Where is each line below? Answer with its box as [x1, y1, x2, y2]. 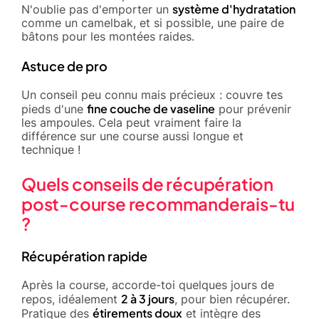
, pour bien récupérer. [174, 291, 290, 306]
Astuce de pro [21, 57, 108, 74]
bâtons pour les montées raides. [21, 28, 194, 43]
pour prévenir [215, 101, 291, 116]
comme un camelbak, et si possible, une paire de [21, 15, 284, 30]
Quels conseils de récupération [21, 172, 273, 194]
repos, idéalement [21, 291, 121, 306]
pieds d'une [21, 101, 87, 116]
